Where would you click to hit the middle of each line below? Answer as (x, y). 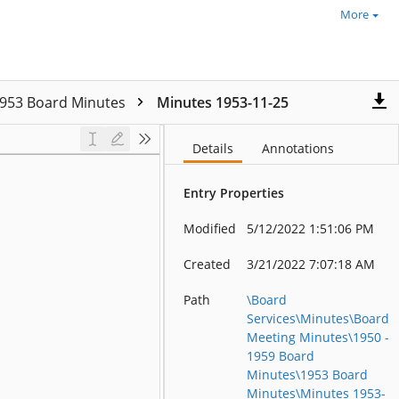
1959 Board (281, 356)
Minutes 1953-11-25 (223, 102)
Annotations (298, 148)
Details (213, 148)
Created (208, 264)
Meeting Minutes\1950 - (318, 337)
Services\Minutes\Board (318, 318)
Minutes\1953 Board (308, 375)
